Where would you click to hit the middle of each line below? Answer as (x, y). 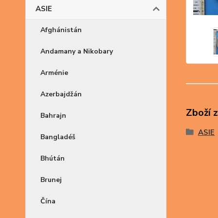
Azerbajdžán (61, 94)
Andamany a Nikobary (77, 51)
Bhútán (53, 158)
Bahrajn (53, 116)
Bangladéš (58, 137)
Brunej (51, 180)
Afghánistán (61, 30)
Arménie (54, 73)
